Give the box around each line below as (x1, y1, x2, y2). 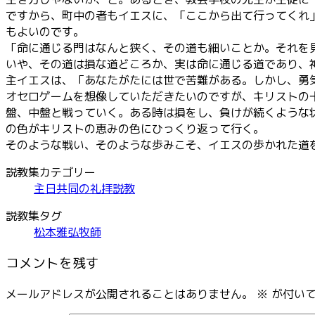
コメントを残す (6, 254, 99, 273)
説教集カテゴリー (6, 164, 96, 180)
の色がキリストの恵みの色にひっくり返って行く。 (6, 120, 264, 136)
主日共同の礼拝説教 (34, 180, 135, 196)
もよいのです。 (6, 23, 84, 39)
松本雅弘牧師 (34, 224, 101, 240)
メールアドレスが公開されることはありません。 (6, 286, 253, 302)
